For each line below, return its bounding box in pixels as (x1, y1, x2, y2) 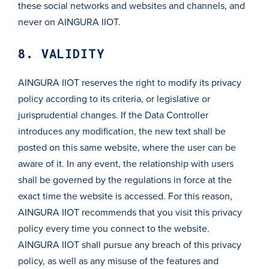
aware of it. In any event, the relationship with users (18, 158, 234, 170)
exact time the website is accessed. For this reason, (18, 190, 232, 202)
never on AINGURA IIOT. (18, 16, 121, 28)
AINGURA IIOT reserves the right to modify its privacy (18, 77, 241, 89)
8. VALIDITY (18, 46, 104, 61)
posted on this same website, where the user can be (18, 142, 236, 154)
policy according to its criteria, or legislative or (18, 93, 210, 105)
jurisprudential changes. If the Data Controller (18, 109, 208, 121)
